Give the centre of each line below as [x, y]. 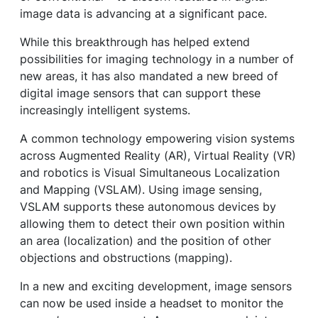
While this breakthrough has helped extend [135, 42]
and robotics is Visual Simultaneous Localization [150, 172]
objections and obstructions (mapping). [126, 258]
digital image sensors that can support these [140, 93]
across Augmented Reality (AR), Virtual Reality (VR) [158, 155]
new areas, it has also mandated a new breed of [149, 76]
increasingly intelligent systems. [105, 110]
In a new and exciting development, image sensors [156, 286]
